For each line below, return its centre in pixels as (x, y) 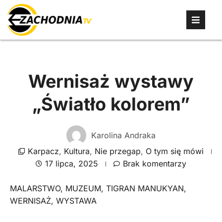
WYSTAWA (76, 201)
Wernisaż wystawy (111, 81)
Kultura (77, 151)
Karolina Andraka (123, 135)
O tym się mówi (174, 151)
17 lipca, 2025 (72, 164)
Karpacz (43, 151)
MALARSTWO (35, 188)
